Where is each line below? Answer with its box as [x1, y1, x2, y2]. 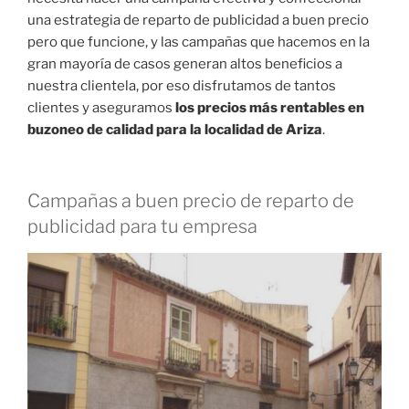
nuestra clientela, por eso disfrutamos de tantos [27, 77, 336, 94]
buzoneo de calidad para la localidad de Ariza [27, 121, 322, 138]
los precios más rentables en [175, 99, 364, 116]
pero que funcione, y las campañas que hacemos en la [27, 33, 370, 50]
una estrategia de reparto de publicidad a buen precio [27, 11, 369, 28]
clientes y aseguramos [27, 99, 175, 116]
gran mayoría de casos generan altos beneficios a [27, 55, 342, 72]
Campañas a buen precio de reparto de [27, 190, 354, 213]
